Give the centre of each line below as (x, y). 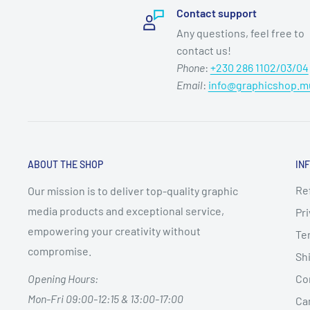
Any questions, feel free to (240, 33)
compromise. (60, 251)
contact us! (203, 51)
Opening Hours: (63, 279)
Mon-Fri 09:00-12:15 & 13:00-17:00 (106, 299)
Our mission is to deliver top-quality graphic (133, 191)
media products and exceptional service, (126, 211)
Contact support (216, 13)
